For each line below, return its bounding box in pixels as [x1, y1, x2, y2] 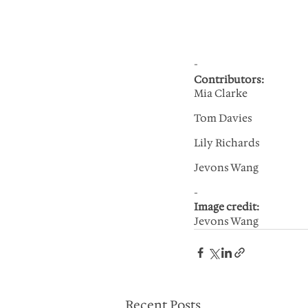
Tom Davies [194, 111, 252, 125]
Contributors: [194, 73, 264, 87]
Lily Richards [194, 136, 260, 150]
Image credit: [194, 200, 261, 214]
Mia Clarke [194, 87, 247, 100]
